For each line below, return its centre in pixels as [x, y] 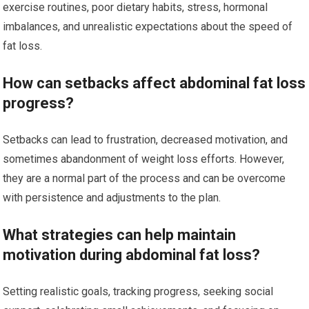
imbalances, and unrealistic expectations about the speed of [148, 27]
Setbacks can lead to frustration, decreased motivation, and [146, 140]
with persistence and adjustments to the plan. [112, 198]
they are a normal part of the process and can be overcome [144, 178]
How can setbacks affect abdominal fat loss [154, 83]
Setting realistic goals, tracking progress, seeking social [138, 291]
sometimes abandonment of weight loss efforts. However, [144, 159]
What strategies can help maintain [120, 235]
